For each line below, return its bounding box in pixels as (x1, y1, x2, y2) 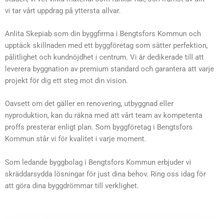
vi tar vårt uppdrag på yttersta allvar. (5, 6, 121, 15)
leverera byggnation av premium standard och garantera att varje (5, 64, 214, 73)
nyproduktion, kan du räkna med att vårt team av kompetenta (5, 111, 202, 120)
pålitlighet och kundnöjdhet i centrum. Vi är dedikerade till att (5, 52, 204, 62)
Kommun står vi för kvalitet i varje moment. (5, 134, 146, 144)
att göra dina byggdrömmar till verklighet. (5, 181, 139, 190)
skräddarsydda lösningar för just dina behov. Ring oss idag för (5, 169, 206, 178)
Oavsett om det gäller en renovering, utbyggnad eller (5, 99, 174, 109)
